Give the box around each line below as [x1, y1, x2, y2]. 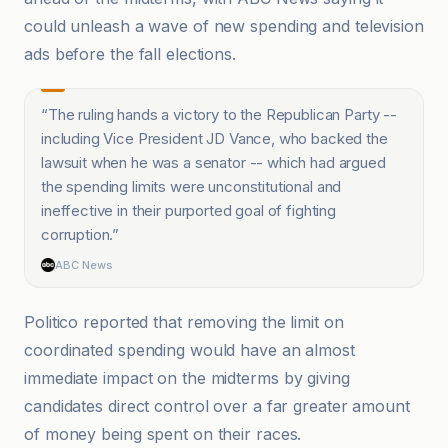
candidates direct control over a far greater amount [24, 396, 410, 416]
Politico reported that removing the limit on [24, 312, 344, 332]
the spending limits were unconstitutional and [41, 177, 342, 196]
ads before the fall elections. [24, 44, 236, 64]
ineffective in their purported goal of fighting [41, 201, 336, 220]
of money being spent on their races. [24, 424, 302, 444]
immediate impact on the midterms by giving [24, 368, 350, 388]
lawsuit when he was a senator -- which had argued [41, 153, 386, 172]
